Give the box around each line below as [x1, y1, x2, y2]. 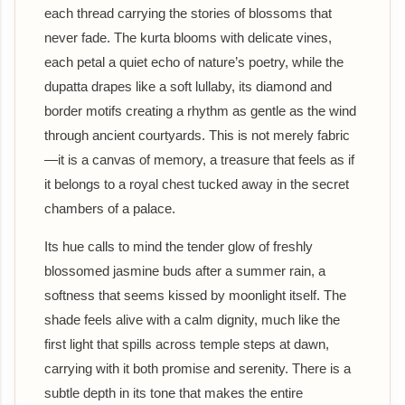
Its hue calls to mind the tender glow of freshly [44, 238, 313, 254]
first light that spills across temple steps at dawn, [44, 335, 329, 352]
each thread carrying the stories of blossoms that [44, 5, 332, 21]
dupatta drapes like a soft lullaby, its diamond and [44, 78, 332, 94]
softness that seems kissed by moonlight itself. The [44, 287, 346, 303]
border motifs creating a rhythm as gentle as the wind [44, 102, 356, 118]
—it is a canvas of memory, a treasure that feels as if [44, 151, 354, 167]
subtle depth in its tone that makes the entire [44, 384, 303, 400]
